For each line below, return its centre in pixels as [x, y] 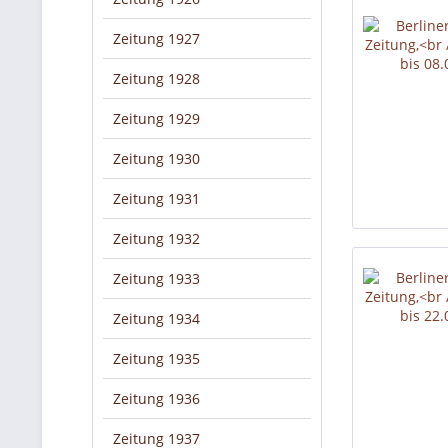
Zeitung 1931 [156, 198]
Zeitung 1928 [156, 78]
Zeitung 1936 [156, 398]
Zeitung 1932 [156, 238]
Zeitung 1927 [156, 38]
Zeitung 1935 [156, 358]
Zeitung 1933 [156, 278]
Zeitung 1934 [156, 318]
